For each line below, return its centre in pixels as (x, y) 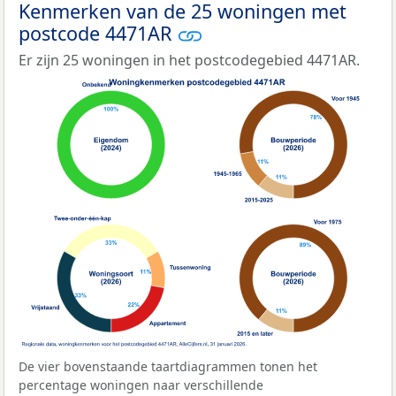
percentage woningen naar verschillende (141, 385)
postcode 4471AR (98, 33)
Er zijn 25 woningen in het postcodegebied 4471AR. (189, 61)
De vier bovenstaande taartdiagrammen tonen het (168, 367)
